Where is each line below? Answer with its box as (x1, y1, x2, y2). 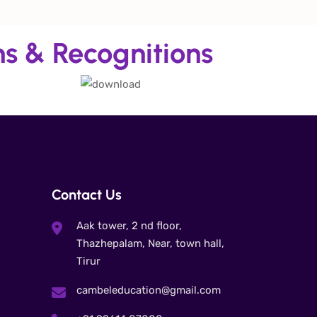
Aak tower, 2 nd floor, (76, 219, 182, 232)
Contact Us (52, 185, 122, 203)
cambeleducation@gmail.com (76, 283, 221, 296)
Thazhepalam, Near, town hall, (76, 236, 224, 250)
